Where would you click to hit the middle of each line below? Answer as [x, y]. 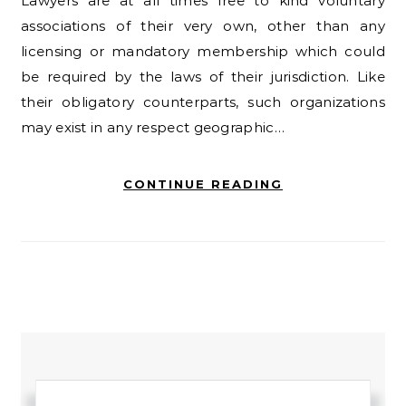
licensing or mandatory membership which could [203, 51]
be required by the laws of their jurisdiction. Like [203, 77]
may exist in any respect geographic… [153, 127]
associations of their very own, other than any [203, 26]
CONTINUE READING [203, 184]
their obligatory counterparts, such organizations [203, 102]
